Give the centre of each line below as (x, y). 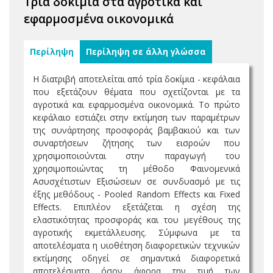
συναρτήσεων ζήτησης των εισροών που (136, 143)
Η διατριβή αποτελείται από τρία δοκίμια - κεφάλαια (136, 79)
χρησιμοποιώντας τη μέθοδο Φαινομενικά (136, 168)
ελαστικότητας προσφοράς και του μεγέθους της (136, 220)
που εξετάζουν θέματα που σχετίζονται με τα (136, 92)
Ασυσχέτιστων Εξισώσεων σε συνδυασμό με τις (136, 181)
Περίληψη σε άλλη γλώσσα (146, 52)
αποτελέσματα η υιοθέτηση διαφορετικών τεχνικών (136, 245)
